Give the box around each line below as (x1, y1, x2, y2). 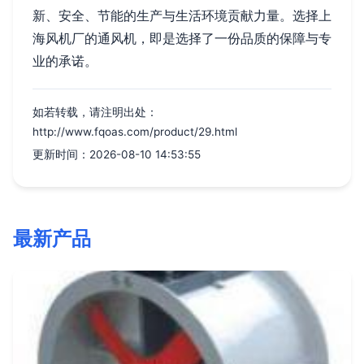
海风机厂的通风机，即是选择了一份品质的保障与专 (32, 30, 331, 47)
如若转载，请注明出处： (32, 106, 158, 119)
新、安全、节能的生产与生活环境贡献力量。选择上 (32, 7, 331, 24)
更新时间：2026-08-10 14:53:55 (32, 148, 201, 162)
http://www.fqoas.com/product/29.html (32, 125, 237, 139)
